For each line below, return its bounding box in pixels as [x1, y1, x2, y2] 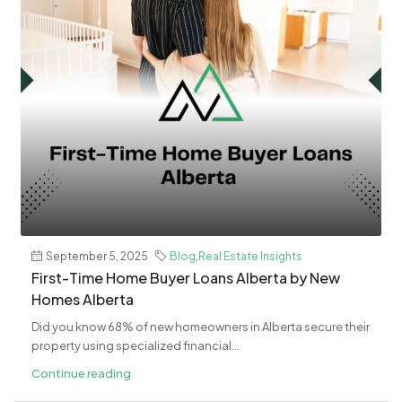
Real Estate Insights [198, 249, 302, 263]
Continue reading [31, 365, 131, 380]
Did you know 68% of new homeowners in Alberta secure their [31, 319, 370, 334]
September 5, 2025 [46, 249, 148, 263]
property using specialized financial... [31, 337, 240, 353]
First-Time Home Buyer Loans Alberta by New [31, 267, 340, 287]
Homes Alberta [31, 289, 134, 309]
